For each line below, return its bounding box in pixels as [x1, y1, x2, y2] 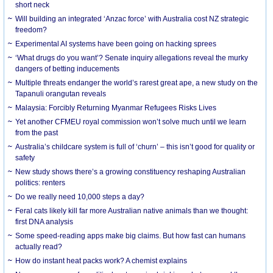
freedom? [15, 26, 48, 35]
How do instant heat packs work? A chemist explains [15, 257, 188, 266]
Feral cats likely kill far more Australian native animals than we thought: [15, 207, 249, 216]
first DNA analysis [15, 218, 74, 227]
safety [15, 154, 35, 163]
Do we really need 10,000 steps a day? [15, 193, 145, 202]
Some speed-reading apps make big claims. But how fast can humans [15, 232, 246, 241]
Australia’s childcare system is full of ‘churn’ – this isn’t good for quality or [15, 143, 255, 152]
